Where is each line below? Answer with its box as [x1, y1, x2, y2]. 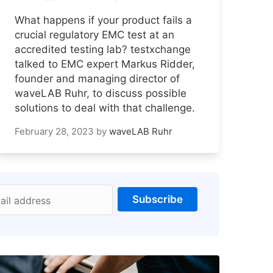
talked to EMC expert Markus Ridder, [15, 58, 195, 71]
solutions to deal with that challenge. [15, 102, 195, 115]
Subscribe [132, 193, 183, 206]
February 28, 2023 [15, 126, 94, 138]
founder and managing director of [15, 73, 180, 85]
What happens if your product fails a [15, 14, 192, 27]
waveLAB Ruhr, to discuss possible [15, 87, 186, 100]
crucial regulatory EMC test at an [15, 29, 174, 41]
